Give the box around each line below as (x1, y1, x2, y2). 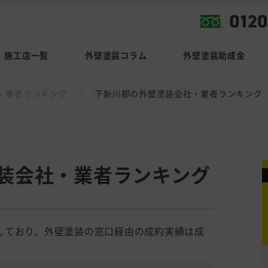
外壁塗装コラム (85, 49, 147, 62)
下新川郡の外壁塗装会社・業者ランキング (95, 87, 263, 99)
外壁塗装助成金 (183, 49, 245, 62)
